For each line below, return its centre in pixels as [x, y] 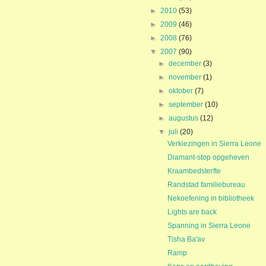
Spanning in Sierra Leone [209, 226]
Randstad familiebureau [206, 185]
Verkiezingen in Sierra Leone [214, 144]
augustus [185, 118]
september [187, 104]
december [186, 64]
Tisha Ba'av [186, 239]
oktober [182, 91]
